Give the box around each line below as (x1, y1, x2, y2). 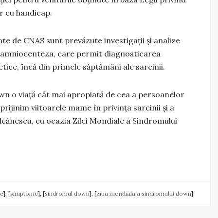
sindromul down (45, 189, 89, 197)
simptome (10, 189, 37, 197)
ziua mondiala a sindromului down (96, 189, 191, 197)
